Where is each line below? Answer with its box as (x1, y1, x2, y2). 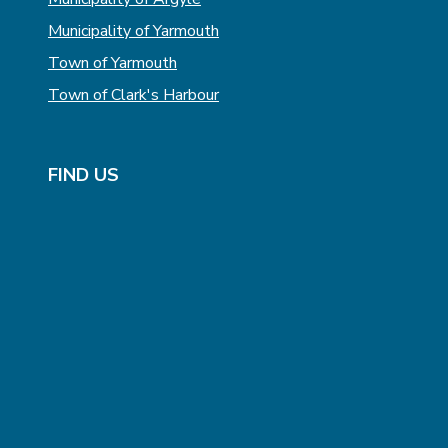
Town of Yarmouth (48, 52, 177, 75)
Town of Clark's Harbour (48, 84, 219, 107)
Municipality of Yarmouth (48, 20, 219, 43)
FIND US (48, 163, 119, 188)
